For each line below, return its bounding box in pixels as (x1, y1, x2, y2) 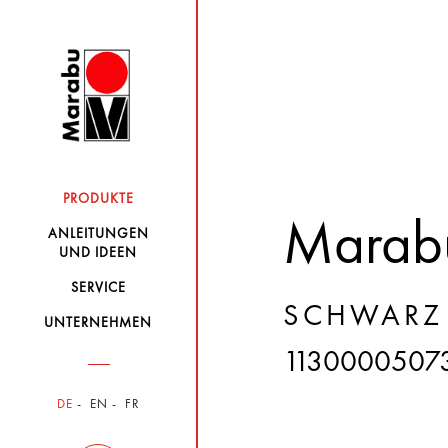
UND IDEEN (59, 246, 138, 260)
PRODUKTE (62, 192, 134, 206)
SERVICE (70, 281, 126, 295)
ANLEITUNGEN (47, 227, 149, 241)
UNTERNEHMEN (44, 316, 153, 330)
